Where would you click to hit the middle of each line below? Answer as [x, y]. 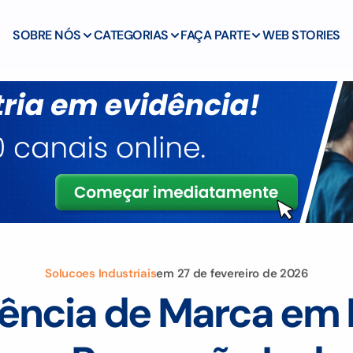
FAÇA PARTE [216, 35]
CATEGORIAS [131, 35]
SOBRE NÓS [47, 35]
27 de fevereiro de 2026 [242, 273]
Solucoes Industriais [101, 273]
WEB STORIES [301, 35]
